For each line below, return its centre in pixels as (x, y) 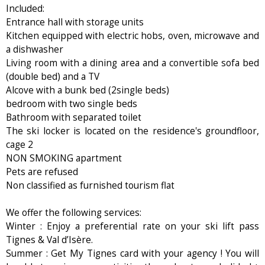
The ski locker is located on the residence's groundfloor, (132, 131)
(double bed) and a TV (53, 76)
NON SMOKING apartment (64, 158)
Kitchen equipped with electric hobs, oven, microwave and (132, 35)
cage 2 (20, 144)
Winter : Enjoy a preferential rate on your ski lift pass (132, 226)
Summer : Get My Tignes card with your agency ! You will (132, 253)
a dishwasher (35, 49)
